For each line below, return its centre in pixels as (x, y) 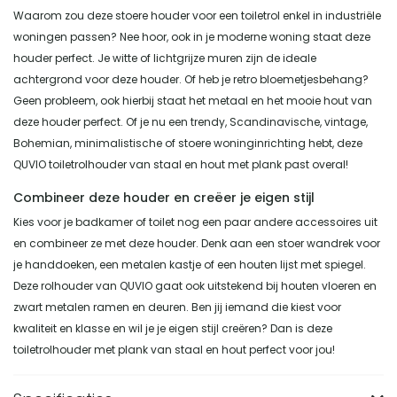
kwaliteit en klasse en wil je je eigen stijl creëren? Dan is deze (173, 328)
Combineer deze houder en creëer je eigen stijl (164, 197)
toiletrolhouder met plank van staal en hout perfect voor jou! (174, 349)
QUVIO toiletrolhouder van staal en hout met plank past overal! (181, 164)
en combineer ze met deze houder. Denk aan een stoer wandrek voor (197, 243)
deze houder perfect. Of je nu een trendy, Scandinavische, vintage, (191, 121)
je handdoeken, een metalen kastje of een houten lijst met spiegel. (190, 264)
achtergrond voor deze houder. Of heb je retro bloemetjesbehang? (191, 79)
